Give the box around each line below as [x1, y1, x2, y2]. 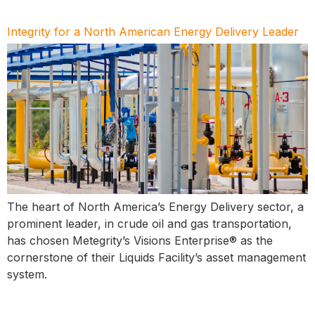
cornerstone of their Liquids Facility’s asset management [7, 250, 306, 264]
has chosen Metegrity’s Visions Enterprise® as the [7, 233, 273, 247]
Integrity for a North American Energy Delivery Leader [7, 24, 299, 39]
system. [7, 266, 47, 281]
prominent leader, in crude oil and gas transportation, [7, 216, 292, 231]
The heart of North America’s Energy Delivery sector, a [7, 199, 304, 214]
